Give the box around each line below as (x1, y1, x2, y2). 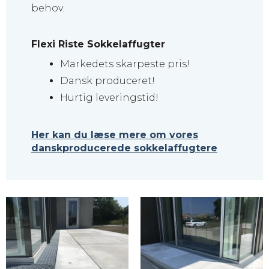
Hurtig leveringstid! (59, 92, 159, 104)
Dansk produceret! (59, 75, 155, 87)
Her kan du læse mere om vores (31, 129, 198, 141)
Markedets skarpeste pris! (59, 58, 190, 70)
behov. (31, 2, 64, 14)
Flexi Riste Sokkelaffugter (31, 38, 165, 50)
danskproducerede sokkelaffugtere (31, 142, 217, 154)
